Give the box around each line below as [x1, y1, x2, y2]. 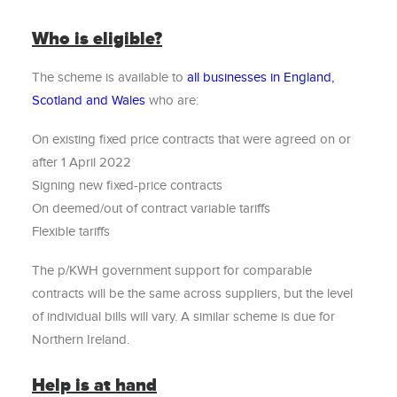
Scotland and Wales [32, 92, 145, 108]
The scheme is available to [32, 69, 187, 85]
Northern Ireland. [32, 331, 129, 347]
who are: [145, 92, 198, 108]
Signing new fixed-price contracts [32, 177, 222, 193]
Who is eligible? [32, 28, 162, 50]
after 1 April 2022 [32, 154, 131, 170]
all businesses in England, [187, 69, 334, 85]
